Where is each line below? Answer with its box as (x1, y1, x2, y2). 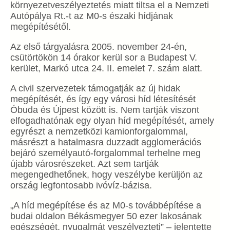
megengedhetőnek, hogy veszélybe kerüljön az (10, 169, 203, 180)
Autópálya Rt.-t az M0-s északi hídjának (10, 11, 173, 21)
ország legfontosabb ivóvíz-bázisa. (10, 180, 152, 190)
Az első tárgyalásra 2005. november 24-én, (10, 42, 187, 52)
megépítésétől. (10, 22, 71, 32)
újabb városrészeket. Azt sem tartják (10, 159, 159, 169)
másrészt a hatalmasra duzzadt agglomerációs (10, 137, 201, 147)
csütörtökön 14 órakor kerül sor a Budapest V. (10, 52, 197, 63)
